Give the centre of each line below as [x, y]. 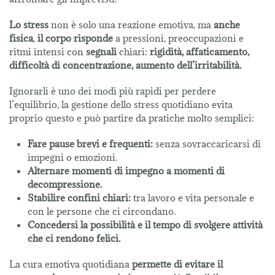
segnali [100, 52]
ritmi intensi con [46, 52]
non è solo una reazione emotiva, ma [132, 25]
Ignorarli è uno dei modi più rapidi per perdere [113, 91]
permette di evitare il [177, 264]
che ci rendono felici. [74, 238]
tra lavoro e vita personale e [192, 198]
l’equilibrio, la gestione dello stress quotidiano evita [121, 105]
